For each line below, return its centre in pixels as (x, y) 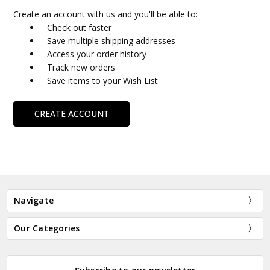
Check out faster (80, 28)
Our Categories (47, 228)
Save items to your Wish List (103, 81)
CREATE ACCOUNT (71, 113)
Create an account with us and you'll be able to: (106, 14)
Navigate (34, 201)
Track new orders (81, 67)
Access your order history (97, 54)
